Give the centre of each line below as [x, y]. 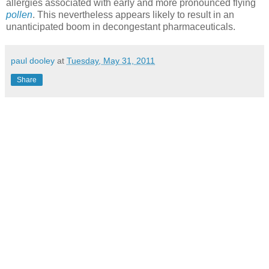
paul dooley [33, 60]
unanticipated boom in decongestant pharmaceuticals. [121, 26]
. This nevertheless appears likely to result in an [133, 14]
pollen [19, 14]
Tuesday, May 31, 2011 [111, 60]
